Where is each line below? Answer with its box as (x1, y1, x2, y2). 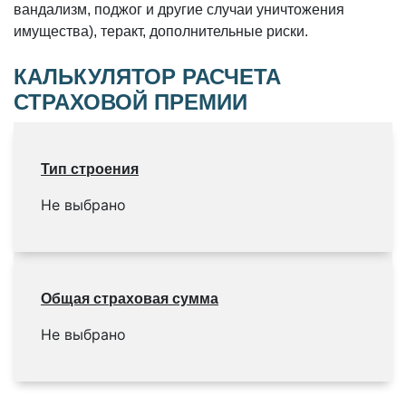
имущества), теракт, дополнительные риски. (14, 24, 308, 40)
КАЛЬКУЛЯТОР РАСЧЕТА (14, 64, 281, 90)
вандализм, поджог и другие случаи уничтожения (14, 2, 344, 18)
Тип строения (41, 161, 139, 178)
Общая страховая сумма (41, 291, 218, 307)
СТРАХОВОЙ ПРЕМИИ (14, 90, 247, 115)
